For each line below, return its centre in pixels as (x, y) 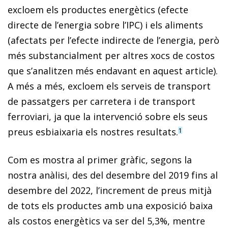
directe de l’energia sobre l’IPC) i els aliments (105, 25)
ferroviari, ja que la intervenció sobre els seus (108, 116)
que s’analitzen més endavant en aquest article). (113, 70)
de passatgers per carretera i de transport (102, 101)
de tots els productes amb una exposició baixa (110, 205)
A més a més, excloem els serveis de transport (109, 86)
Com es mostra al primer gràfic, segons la (100, 160)
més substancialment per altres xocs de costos (111, 55)
